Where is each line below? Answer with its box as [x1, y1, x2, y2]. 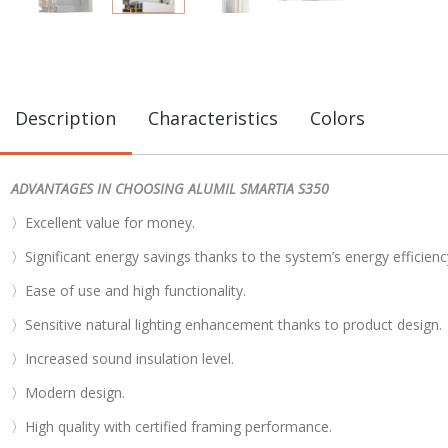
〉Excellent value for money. [11, 212, 195, 232]
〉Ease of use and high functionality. [11, 280, 246, 300]
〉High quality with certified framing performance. [11, 416, 332, 436]
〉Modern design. [11, 382, 125, 402]
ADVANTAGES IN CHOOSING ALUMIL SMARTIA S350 [11, 178, 329, 198]
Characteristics [148, 105, 278, 130]
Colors [310, 105, 365, 130]
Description [15, 105, 116, 130]
